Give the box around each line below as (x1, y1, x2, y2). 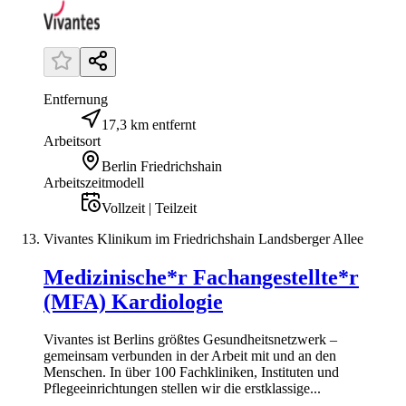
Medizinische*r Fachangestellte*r (43, 265, 359, 289)
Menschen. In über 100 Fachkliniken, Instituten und (43, 364, 339, 381)
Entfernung (43, 91, 108, 107)
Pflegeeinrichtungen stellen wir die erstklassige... (43, 381, 321, 397)
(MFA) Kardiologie (43, 289, 223, 314)
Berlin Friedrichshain (101, 158, 222, 174)
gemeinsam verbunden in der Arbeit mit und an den (43, 348, 336, 364)
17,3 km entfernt (101, 116, 196, 132)
